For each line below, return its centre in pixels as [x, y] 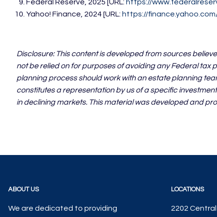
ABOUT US [24, 190]
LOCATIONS [188, 190]
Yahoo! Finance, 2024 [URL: [74, 14]
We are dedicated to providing [63, 209]
